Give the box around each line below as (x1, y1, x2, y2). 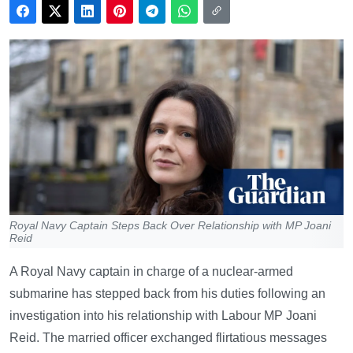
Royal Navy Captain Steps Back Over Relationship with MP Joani (9, 218, 331, 232)
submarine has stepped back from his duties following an (9, 286, 325, 300)
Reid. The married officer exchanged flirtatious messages (9, 330, 327, 344)
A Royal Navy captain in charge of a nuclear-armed (9, 264, 293, 278)
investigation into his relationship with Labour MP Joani (9, 308, 317, 322)
